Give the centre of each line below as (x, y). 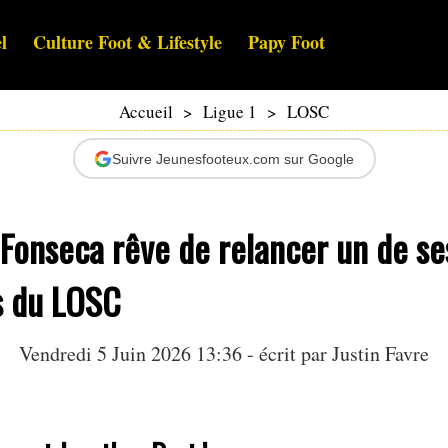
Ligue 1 (230, 112)
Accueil (146, 112)
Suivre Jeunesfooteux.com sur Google (233, 158)
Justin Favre (380, 354)
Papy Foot (286, 42)
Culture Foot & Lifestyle (127, 42)
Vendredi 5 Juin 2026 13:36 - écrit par (175, 354)
